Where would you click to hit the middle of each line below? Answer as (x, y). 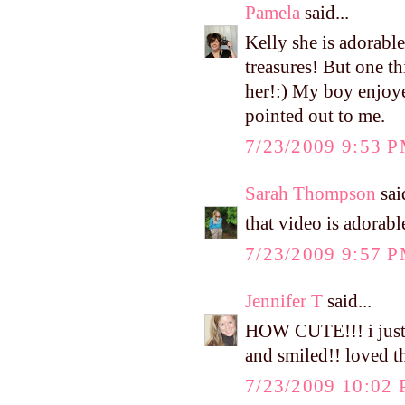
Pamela (273, 12)
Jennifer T (284, 301)
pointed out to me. (315, 116)
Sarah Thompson (311, 193)
